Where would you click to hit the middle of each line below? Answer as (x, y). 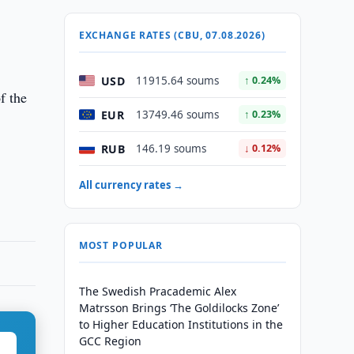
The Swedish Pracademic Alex (157, 291)
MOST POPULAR (121, 245)
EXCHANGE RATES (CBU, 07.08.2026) (172, 35)
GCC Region (110, 341)
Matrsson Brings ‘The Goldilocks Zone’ (179, 308)
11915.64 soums (177, 81)
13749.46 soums (177, 115)
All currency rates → (131, 185)
